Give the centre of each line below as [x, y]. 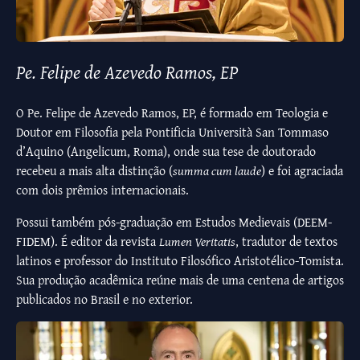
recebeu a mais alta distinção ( [94, 170]
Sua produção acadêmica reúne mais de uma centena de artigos [180, 279]
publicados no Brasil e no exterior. [104, 299]
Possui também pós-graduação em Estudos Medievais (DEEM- [174, 221]
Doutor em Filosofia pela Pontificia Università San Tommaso [172, 131]
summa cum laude [217, 170]
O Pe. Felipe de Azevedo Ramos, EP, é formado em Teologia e [172, 112]
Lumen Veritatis [197, 241]
